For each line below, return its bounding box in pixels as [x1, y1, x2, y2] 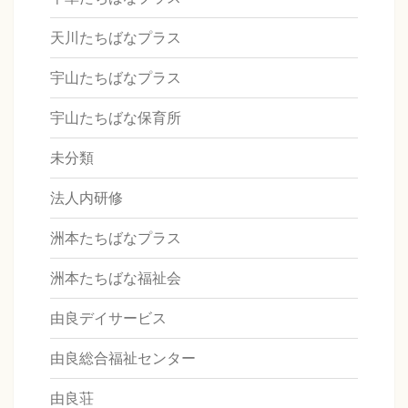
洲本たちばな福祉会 [50, 269, 181, 288]
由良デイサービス [50, 309, 167, 328]
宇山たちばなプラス [50, 68, 181, 87]
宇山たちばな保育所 [50, 108, 181, 127]
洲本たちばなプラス [50, 229, 181, 248]
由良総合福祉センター [50, 349, 196, 368]
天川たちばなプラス [50, 28, 181, 47]
